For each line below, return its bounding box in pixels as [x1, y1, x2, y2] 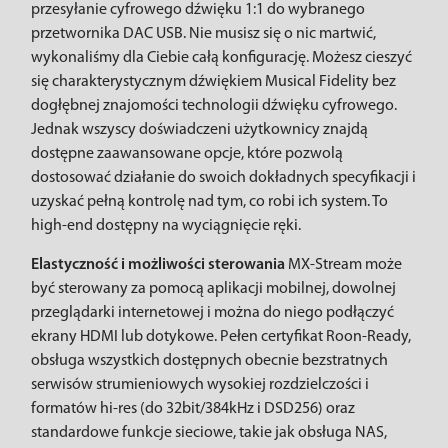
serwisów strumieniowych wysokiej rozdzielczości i [31, 377, 369, 393]
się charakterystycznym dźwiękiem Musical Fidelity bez [31, 74, 396, 90]
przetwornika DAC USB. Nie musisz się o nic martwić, [31, 26, 376, 42]
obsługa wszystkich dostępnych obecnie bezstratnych [31, 353, 388, 369]
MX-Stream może [288, 257, 402, 273]
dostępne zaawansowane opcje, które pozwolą [31, 146, 343, 162]
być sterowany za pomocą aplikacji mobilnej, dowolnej [31, 281, 396, 297]
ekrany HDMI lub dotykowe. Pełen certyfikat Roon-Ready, [31, 329, 411, 345]
